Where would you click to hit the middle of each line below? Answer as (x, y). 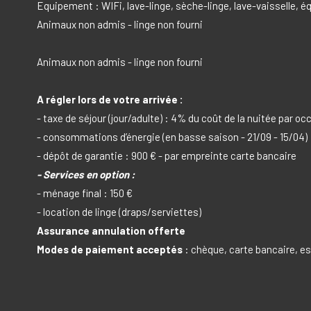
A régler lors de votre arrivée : (110, 99)
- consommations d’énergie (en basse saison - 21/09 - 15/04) (172, 136)
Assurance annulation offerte (111, 230)
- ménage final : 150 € (84, 193)
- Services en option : (85, 174)
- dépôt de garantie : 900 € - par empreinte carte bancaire (166, 155)
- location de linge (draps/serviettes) (119, 211)
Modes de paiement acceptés (109, 249)
